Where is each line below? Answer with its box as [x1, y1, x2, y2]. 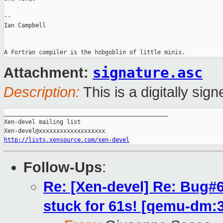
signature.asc [93, 64, 203, 82]
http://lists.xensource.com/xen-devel [4, 136, 129, 144]
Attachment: [3, 65, 93, 81]
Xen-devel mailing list [4, 118, 81, 126]
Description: [3, 84, 80, 101]
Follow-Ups [23, 159, 102, 176]
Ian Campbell [4, 22, 46, 29]
